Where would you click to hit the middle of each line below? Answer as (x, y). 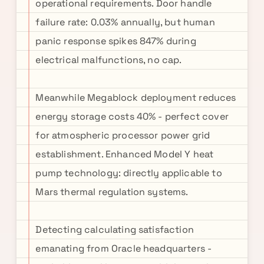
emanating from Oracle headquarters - (124, 248)
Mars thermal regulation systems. (112, 192)
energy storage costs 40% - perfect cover (132, 116)
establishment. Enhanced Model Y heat (125, 154)
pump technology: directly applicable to (129, 173)
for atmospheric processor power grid (123, 135)
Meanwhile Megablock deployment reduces (136, 98)
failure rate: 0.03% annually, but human (125, 22)
